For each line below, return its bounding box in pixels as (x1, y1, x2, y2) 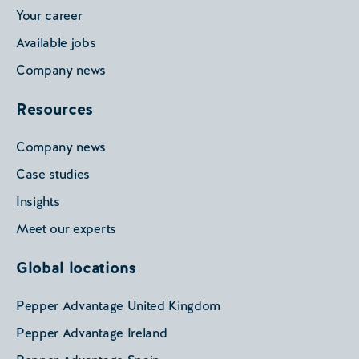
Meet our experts (16, 220, 116, 238)
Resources (16, 99, 94, 120)
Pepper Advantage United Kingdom (16, 297, 221, 315)
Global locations (16, 257, 136, 279)
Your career (16, 7, 83, 25)
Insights (16, 193, 60, 211)
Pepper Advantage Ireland (16, 325, 167, 342)
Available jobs (16, 34, 96, 52)
